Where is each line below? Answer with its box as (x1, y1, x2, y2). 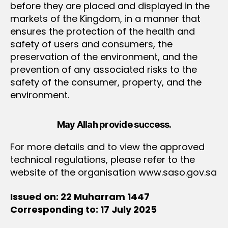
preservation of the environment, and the (10, 50, 197, 63)
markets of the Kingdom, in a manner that (10, 12, 201, 25)
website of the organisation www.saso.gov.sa (10, 166, 217, 179)
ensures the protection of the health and (10, 25, 195, 38)
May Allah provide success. (56, 119, 172, 130)
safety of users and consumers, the (10, 38, 173, 50)
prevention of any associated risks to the (10, 63, 197, 76)
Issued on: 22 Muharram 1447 (10, 190, 150, 203)
